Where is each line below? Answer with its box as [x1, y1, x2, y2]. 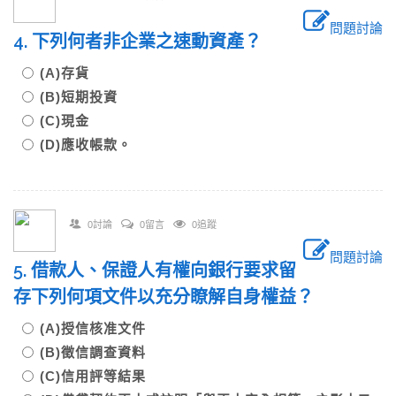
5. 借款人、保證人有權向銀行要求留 [13, 260, 296, 281]
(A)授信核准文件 [40, 321, 146, 336]
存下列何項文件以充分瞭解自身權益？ [13, 286, 314, 308]
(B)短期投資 [40, 89, 118, 104]
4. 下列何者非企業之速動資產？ [13, 31, 262, 52]
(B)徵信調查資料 [40, 345, 146, 360]
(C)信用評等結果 [40, 369, 146, 384]
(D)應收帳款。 [40, 137, 132, 152]
